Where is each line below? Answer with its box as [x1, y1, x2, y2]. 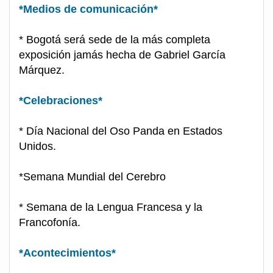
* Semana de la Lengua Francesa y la [19, 201, 202, 214]
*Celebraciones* [19, 94, 102, 107]
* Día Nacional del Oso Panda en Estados [19, 125, 222, 138]
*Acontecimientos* [19, 247, 116, 260]
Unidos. [19, 140, 56, 153]
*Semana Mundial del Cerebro [19, 171, 166, 183]
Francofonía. [19, 216, 80, 229]
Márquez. [19, 64, 65, 77]
